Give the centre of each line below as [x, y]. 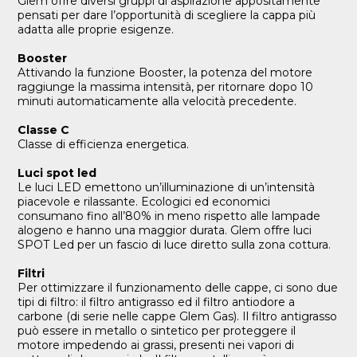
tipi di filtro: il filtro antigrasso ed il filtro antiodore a [157, 302]
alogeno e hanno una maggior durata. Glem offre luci [165, 230]
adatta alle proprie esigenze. [96, 29]
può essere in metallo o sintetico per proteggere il [157, 330]
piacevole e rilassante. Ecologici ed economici [144, 201]
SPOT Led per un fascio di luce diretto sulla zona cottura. [175, 244]
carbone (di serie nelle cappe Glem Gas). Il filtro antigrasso [178, 316]
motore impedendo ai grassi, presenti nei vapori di [156, 345]
